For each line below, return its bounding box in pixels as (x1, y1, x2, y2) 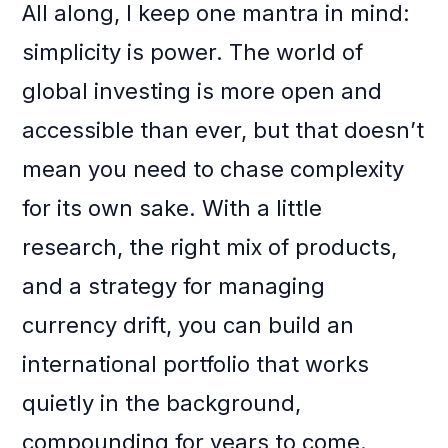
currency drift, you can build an (22, 312, 355, 339)
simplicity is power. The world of (22, 39, 364, 66)
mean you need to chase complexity (22, 156, 405, 183)
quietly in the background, (22, 390, 302, 417)
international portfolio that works (22, 351, 370, 378)
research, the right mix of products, (22, 234, 398, 261)
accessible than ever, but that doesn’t (22, 117, 425, 144)
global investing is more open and (22, 78, 383, 105)
